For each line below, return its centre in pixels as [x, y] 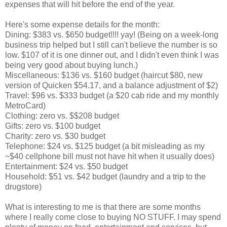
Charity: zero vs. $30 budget [55, 136]
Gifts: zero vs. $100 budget [53, 126]
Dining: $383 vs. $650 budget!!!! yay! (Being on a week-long [112, 34]
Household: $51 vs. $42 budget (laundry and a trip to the [105, 176]
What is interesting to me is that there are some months [103, 207]
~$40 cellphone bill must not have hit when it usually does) [110, 156]
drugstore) [23, 186]
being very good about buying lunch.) [71, 65]
